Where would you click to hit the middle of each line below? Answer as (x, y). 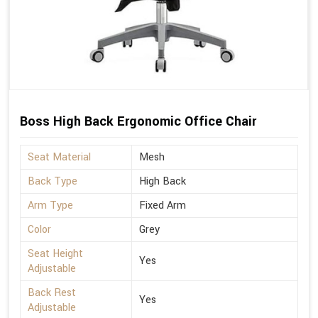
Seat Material (59, 158)
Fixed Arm (163, 206)
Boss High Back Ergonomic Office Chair (138, 122)
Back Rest (52, 293)
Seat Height (55, 254)
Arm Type (50, 206)
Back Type (53, 182)
